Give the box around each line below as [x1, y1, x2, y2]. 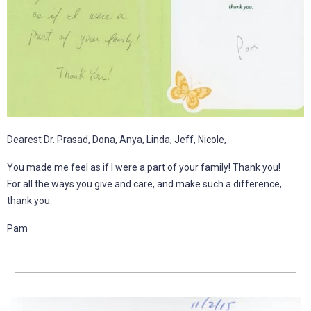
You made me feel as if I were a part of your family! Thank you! [7, 161, 280, 173]
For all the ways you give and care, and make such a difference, [7, 178, 282, 190]
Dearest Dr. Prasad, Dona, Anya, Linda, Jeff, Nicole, [7, 133, 226, 145]
